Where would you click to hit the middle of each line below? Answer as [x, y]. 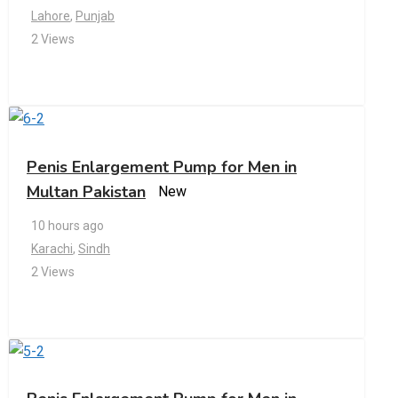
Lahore [51, 16]
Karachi [52, 249]
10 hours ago [68, 226]
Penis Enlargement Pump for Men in [162, 167]
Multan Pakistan [86, 191]
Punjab [95, 16]
